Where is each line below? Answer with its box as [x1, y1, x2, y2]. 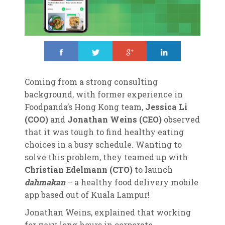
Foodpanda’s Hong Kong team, [24, 101, 145, 112]
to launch [132, 164, 173, 175]
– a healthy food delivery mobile [65, 176, 198, 187]
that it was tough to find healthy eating [24, 126, 184, 137]
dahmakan [24, 176, 65, 187]
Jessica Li [145, 101, 187, 112]
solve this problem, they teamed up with [24, 151, 188, 162]
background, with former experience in [24, 88, 183, 99]
